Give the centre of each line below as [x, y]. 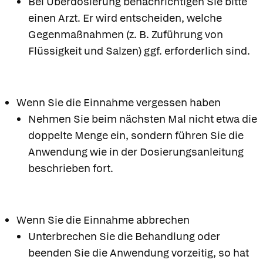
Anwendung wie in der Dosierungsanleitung [136, 151]
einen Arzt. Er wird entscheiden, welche [125, 18]
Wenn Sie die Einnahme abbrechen [103, 220]
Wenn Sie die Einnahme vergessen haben [119, 102]
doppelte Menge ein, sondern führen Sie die [136, 135]
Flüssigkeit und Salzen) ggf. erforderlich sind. [139, 50]
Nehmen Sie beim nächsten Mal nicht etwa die [143, 119]
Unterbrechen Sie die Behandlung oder [124, 236]
